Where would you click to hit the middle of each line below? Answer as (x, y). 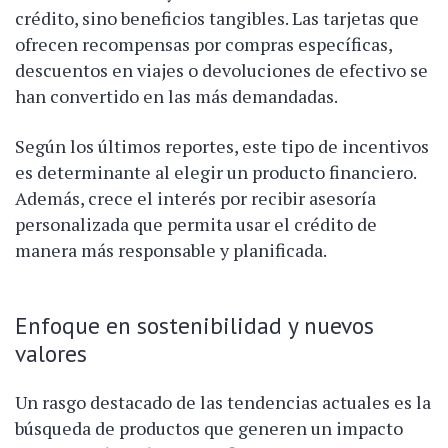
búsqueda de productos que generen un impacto (209, 427)
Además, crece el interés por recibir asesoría (195, 197)
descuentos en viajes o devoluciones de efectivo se (221, 69)
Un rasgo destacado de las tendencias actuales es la (223, 401)
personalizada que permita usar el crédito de (196, 223)
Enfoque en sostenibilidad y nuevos (194, 324)
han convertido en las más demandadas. (176, 95)
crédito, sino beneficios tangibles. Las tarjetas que (217, 17)
